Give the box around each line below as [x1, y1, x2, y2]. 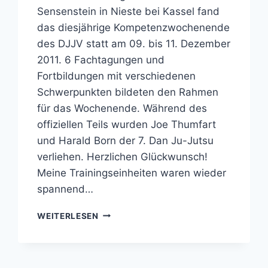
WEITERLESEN [37, 211, 99, 221]
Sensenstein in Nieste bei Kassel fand [37, 5, 220, 17]
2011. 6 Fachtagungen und [37, 53, 165, 66]
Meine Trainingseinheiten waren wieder [37, 166, 227, 179]
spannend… [37, 182, 94, 195]
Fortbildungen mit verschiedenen [37, 69, 196, 82]
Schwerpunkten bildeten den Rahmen [37, 86, 219, 98]
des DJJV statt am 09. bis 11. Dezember [37, 37, 231, 50]
